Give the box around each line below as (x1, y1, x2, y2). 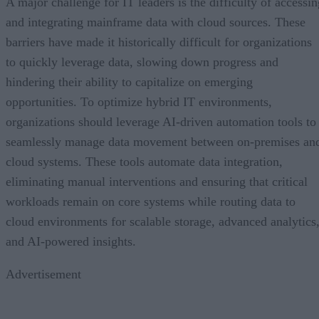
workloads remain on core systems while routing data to (6, 194, 296, 209)
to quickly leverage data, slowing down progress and (6, 54, 278, 69)
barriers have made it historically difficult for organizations (6, 34, 312, 49)
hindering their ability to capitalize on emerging (6, 74, 253, 89)
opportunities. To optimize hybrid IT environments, (6, 94, 272, 109)
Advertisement (6, 266, 81, 281)
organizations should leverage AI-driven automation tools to (6, 114, 316, 129)
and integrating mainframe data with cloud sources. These (6, 14, 305, 29)
